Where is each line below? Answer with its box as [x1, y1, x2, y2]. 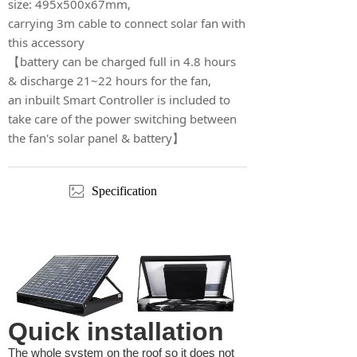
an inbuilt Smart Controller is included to [8, 92, 230, 108]
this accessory [8, 34, 84, 50]
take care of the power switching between [8, 111, 237, 127]
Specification [92, 184, 157, 198]
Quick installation [8, 317, 224, 347]
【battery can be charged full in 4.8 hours [8, 53, 236, 69]
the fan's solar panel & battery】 [8, 130, 184, 146]
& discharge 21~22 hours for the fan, [8, 73, 211, 88]
